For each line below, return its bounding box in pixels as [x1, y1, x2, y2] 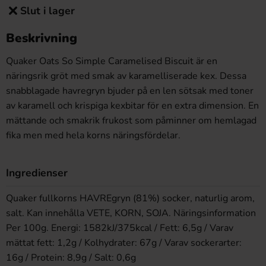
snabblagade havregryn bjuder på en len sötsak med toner [6, 84, 254, 97]
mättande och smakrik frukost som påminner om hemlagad [6, 114, 256, 127]
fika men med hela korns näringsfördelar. [6, 129, 180, 142]
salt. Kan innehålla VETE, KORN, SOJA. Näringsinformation [6, 207, 256, 220]
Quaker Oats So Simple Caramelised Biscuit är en [6, 55, 217, 68]
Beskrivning [6, 30, 77, 46]
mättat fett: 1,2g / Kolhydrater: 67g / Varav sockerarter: [6, 236, 242, 249]
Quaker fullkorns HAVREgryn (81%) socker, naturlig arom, [6, 192, 255, 205]
